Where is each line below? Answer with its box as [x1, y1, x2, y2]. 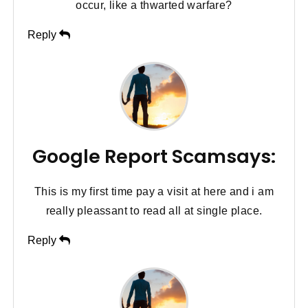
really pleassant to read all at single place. [45, 204, 263, 217]
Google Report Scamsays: [32, 143, 276, 169]
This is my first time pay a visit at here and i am [34, 185, 274, 197]
